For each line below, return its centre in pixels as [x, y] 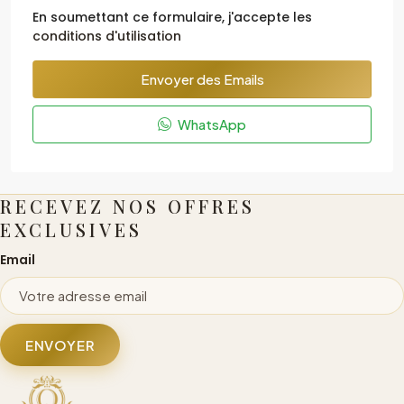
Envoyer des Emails [202, 79]
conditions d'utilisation [107, 36]
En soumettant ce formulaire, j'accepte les [172, 17]
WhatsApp [211, 124]
